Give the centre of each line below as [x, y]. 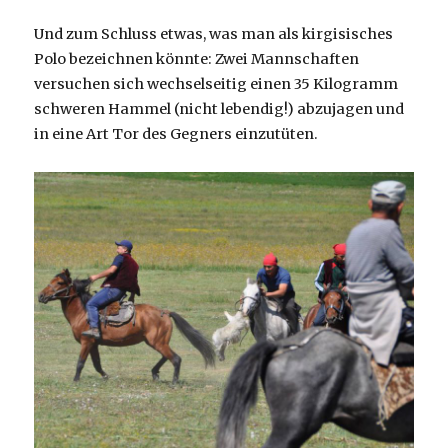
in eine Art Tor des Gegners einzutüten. [176, 133]
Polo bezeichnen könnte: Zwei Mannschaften [197, 58]
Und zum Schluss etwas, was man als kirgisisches [214, 33]
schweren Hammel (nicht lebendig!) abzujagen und [219, 108]
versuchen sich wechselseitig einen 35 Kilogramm [216, 83]
